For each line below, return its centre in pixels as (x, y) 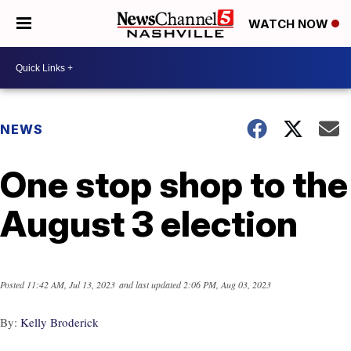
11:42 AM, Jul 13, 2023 (71, 285)
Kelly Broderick (60, 322)
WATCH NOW (290, 24)
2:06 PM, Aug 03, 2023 (227, 285)
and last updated (150, 285)
